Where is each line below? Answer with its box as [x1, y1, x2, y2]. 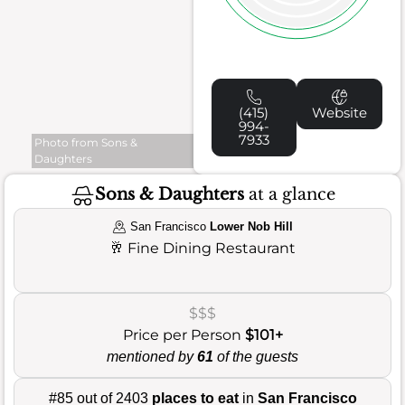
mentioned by [107, 348, 197, 364]
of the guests [213, 348, 298, 364]
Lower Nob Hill [210, 219, 294, 233]
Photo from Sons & [34, 135, 137, 149]
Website [312, 103, 368, 121]
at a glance [243, 184, 335, 205]
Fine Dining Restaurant [127, 239, 296, 257]
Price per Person [122, 325, 245, 344]
